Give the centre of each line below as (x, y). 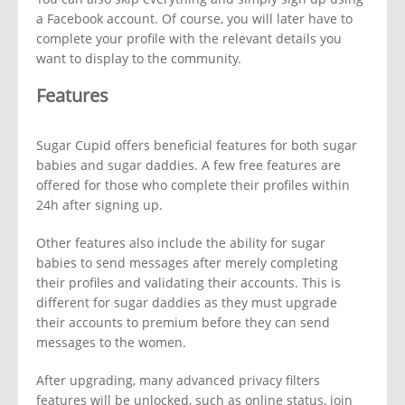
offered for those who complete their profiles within (193, 185)
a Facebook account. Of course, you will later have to (194, 19)
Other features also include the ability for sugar (181, 243)
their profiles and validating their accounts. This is (188, 283)
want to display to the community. (139, 59)
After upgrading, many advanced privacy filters (178, 381)
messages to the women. (111, 343)
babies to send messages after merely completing (187, 263)
